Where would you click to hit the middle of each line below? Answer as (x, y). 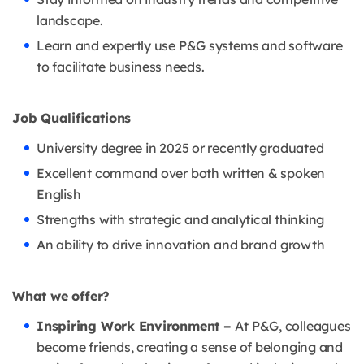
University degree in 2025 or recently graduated (180, 148)
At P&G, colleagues (293, 326)
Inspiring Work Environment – (136, 326)
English (59, 195)
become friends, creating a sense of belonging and (190, 347)
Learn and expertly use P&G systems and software (190, 46)
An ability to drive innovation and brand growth (181, 245)
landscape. (70, 21)
